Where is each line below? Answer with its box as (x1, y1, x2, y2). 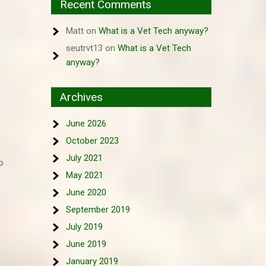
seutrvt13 (66, 43, 103, 53)
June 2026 (66, 118, 106, 129)
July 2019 (66, 221, 103, 232)
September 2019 (66, 204, 130, 215)
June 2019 (66, 239, 106, 249)
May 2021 (66, 170, 103, 180)
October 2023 (66, 135, 119, 146)
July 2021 (66, 153, 103, 163)
